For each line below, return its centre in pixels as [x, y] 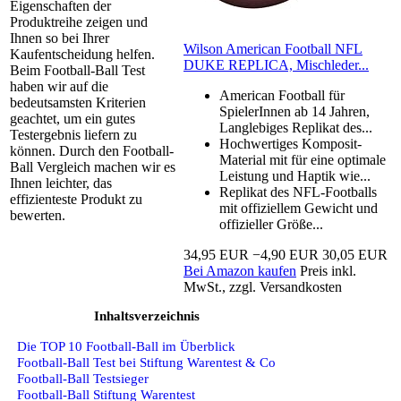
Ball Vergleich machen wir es [93, 167]
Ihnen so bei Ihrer [60, 38]
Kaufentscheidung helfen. [82, 55]
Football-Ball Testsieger [83, 378]
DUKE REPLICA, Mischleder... [276, 65]
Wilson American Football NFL [273, 49]
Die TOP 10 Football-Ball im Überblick [126, 346]
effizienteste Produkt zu [76, 200]
